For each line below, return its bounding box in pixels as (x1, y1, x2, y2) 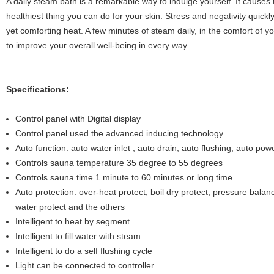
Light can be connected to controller (15, 261, 154, 270)
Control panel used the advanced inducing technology (15, 128, 223, 138)
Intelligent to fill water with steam (15, 231, 141, 241)
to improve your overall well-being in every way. (6, 40, 189, 50)
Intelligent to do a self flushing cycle (15, 246, 152, 256)
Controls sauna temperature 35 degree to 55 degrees (15, 158, 223, 168)
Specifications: (6, 84, 69, 94)
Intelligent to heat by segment (15, 217, 130, 226)
